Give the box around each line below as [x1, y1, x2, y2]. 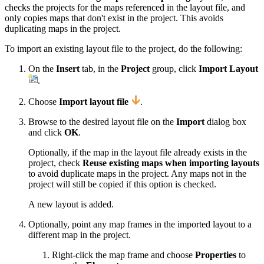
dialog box [204, 117, 246, 127]
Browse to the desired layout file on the [28, 117, 176, 127]
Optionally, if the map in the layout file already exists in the [28, 147, 247, 158]
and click [28, 127, 64, 138]
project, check [28, 158, 82, 169]
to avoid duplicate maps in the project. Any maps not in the [28, 169, 246, 179]
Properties [195, 250, 236, 260]
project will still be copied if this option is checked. [28, 179, 216, 190]
